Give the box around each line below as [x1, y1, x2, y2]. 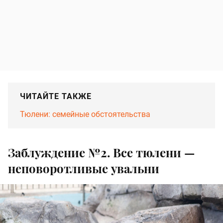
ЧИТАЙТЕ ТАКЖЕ [20, 92, 92, 102]
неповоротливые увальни [8, 160, 159, 177]
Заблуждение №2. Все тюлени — [8, 144, 195, 161]
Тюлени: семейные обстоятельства [20, 110, 150, 119]
